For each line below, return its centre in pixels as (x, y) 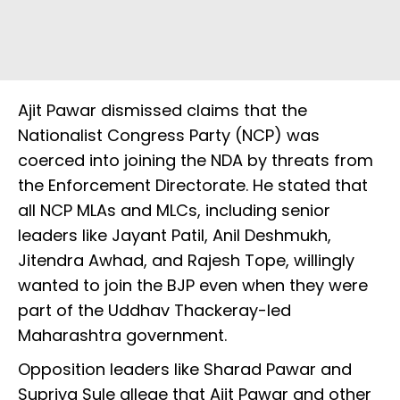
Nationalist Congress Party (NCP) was (169, 136)
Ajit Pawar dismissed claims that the (162, 111)
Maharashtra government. (122, 336)
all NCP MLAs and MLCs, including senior (174, 211)
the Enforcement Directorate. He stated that (193, 186)
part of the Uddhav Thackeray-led (154, 311)
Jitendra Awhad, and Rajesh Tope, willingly (186, 261)
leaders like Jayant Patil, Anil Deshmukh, (175, 236)
